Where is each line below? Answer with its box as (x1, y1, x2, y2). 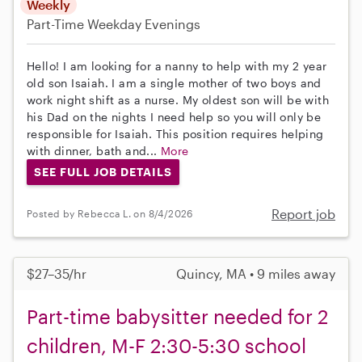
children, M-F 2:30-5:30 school (27, 333, 306, 357)
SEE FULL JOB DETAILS (33, 164, 172, 179)
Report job (271, 205, 335, 221)
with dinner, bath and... (27, 143, 161, 158)
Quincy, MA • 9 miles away (176, 265, 335, 281)
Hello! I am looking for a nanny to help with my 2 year (27, 58, 327, 73)
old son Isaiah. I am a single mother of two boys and (27, 75, 322, 90)
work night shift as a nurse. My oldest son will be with (27, 92, 329, 107)
